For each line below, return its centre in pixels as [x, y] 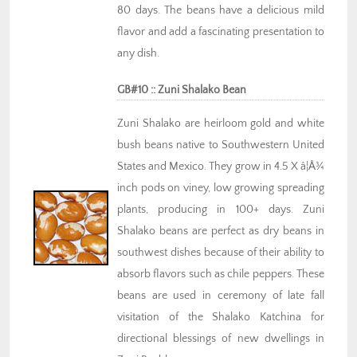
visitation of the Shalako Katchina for [221, 318]
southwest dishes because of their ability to [221, 253]
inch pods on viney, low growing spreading [221, 188]
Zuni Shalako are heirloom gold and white [221, 124]
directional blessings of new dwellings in [221, 339]
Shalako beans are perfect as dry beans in [221, 231]
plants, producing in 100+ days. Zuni [221, 210]
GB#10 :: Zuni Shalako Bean [182, 90]
